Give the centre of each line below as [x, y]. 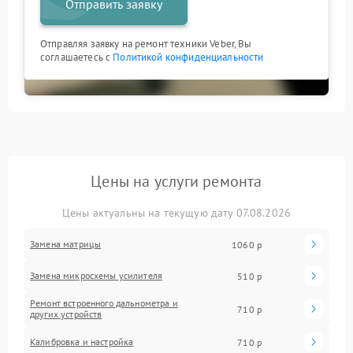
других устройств [66, 314]
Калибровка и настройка [82, 342]
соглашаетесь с [77, 57]
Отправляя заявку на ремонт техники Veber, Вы [146, 44]
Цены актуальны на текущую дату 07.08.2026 [176, 213]
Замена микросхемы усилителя [97, 275]
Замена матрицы [66, 244]
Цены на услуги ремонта [176, 181]
